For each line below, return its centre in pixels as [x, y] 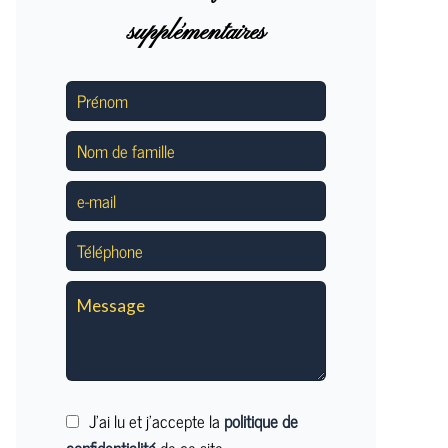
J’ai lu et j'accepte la [156, 421]
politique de [261, 421]
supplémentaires [196, 33]
